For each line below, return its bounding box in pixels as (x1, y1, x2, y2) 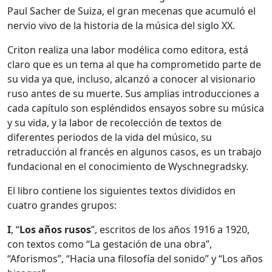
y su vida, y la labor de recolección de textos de (7, 115, 222, 129)
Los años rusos (19, 222, 91, 236)
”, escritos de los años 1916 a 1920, (91, 222, 250, 236)
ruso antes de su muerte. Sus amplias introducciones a (7, 86, 259, 100)
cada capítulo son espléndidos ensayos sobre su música (7, 101, 264, 115)
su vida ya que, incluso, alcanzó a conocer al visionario (7, 72, 256, 86)
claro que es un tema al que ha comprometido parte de (7, 57, 261, 71)
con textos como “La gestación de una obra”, (7, 237, 212, 251)
